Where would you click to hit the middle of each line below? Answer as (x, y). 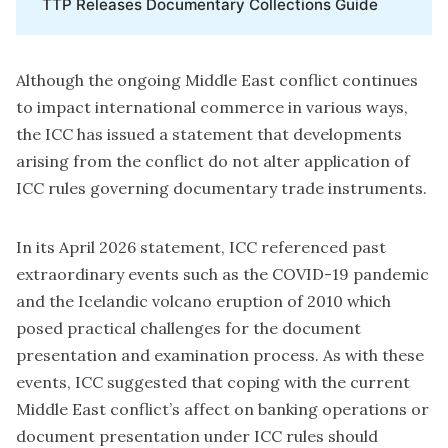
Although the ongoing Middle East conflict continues (217, 80)
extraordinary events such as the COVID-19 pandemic (222, 274)
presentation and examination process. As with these (220, 355)
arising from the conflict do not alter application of (213, 161)
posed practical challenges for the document (188, 328)
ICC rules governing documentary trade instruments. (221, 188)
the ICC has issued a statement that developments (209, 134)
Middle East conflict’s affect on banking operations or (222, 409)
